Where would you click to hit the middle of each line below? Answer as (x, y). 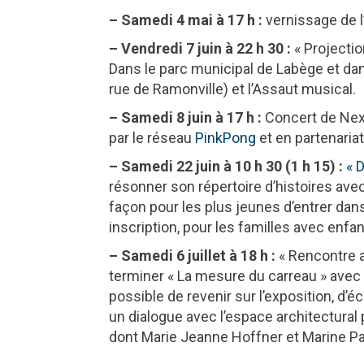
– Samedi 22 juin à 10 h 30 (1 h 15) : (226, 166)
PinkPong (226, 137)
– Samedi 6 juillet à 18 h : (193, 255)
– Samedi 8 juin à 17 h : (186, 117)
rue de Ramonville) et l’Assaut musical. (233, 89)
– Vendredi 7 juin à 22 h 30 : (200, 48)
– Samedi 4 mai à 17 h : (186, 19)
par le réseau (152, 137)
